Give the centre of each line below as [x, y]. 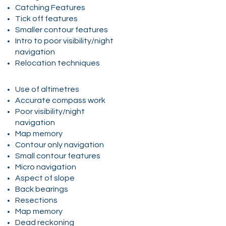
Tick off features [46, 18]
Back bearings [42, 189]
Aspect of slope [45, 178]
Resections [36, 200]
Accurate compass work [60, 100]
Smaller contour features [62, 30]
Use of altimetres [47, 89]
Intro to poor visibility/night [64, 41]
